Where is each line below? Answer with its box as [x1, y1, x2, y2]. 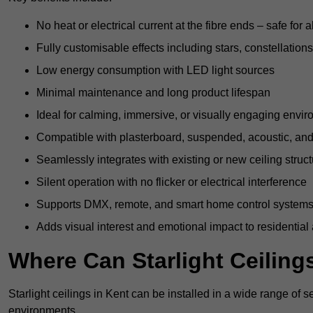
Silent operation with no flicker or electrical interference [36, 176, 307, 189]
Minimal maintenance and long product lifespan [36, 87, 270, 99]
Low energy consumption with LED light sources [36, 64, 275, 77]
